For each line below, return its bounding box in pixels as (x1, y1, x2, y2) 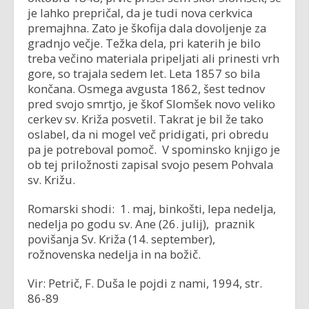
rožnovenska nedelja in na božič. (28, 246, 201, 262)
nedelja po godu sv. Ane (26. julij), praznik (28, 216, 255, 232)
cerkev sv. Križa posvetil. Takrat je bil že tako (28, 111, 263, 127)
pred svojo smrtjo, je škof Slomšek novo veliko (28, 96, 275, 112)
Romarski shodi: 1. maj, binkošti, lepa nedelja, (28, 201, 276, 217)
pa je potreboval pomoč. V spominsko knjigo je (28, 141, 280, 157)
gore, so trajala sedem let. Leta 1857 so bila (28, 66, 260, 81)
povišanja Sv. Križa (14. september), (28, 231, 215, 247)
